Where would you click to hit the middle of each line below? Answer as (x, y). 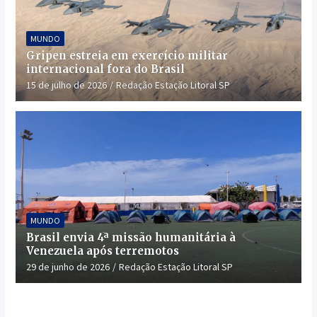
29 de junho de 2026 (68, 267)
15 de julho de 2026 (66, 85)
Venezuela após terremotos (102, 251)
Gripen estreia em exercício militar (127, 56)
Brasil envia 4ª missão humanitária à (131, 238)
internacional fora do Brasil (105, 69)
